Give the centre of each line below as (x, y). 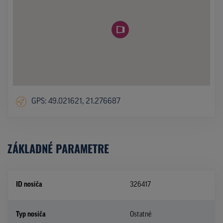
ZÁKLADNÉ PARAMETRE (58, 148)
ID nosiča (29, 185)
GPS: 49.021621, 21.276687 (76, 102)
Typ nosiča (31, 215)
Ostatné (141, 215)
